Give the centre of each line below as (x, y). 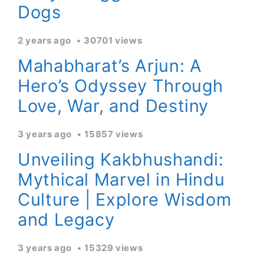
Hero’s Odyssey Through (121, 86)
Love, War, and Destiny (113, 106)
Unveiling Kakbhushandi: (121, 159)
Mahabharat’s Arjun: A (110, 66)
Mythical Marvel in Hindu (121, 179)
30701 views (113, 40)
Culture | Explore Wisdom (125, 199)
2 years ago (46, 40)
